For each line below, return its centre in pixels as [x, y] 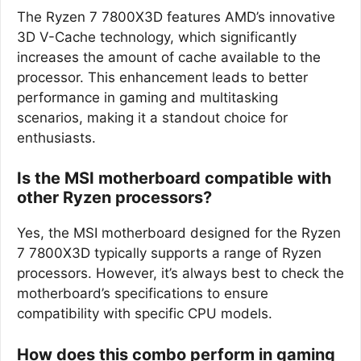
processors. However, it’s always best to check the [180, 273]
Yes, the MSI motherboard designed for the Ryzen [179, 233]
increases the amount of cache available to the [169, 57]
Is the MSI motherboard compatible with [174, 178]
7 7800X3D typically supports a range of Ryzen [169, 253]
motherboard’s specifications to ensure [143, 293]
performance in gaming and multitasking [147, 97]
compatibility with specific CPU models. [145, 313]
